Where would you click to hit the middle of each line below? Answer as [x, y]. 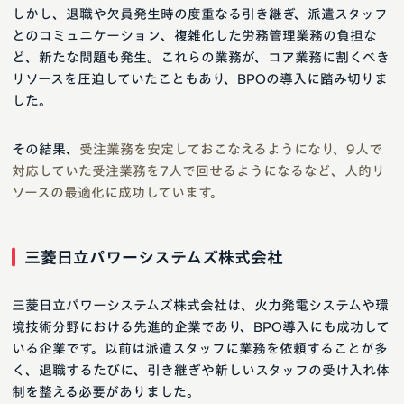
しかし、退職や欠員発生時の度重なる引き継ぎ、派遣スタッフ [200, 14]
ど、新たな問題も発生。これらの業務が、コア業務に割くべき [201, 57]
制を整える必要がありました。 [106, 391]
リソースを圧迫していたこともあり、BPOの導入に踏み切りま [200, 78]
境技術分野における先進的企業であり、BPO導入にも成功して [201, 326]
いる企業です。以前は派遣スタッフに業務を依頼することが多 [200, 348]
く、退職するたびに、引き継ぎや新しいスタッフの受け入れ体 [201, 370]
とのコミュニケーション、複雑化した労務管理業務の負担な [194, 35]
